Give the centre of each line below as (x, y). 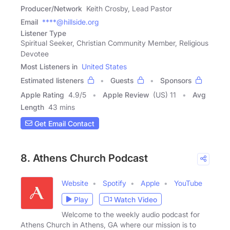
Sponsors (176, 81)
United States (104, 67)
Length (32, 107)
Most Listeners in (49, 67)
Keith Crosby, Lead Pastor (129, 9)
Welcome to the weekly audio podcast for (131, 215)
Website (75, 183)
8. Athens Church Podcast (84, 158)
